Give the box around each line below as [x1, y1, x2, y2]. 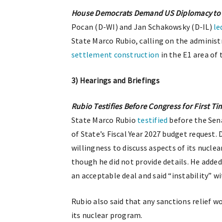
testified [137, 115, 168, 125]
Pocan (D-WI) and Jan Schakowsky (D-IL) [71, 22, 214, 32]
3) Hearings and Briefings [71, 75, 160, 85]
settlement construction [71, 50, 160, 59]
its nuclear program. [71, 210, 143, 220]
